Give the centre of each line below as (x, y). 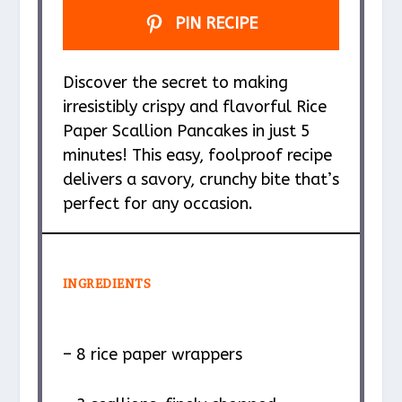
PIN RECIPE (214, 23)
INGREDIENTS (107, 284)
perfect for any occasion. (157, 203)
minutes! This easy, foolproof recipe (197, 155)
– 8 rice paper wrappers (152, 355)
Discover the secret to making (175, 82)
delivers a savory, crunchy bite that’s (201, 179)
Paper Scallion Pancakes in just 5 (186, 131)
